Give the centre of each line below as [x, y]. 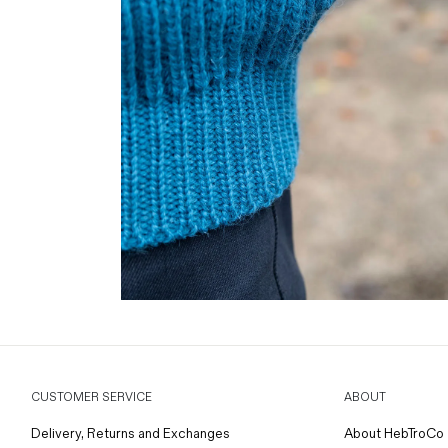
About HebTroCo [394, 433]
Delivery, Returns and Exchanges [130, 433]
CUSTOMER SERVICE [91, 397]
